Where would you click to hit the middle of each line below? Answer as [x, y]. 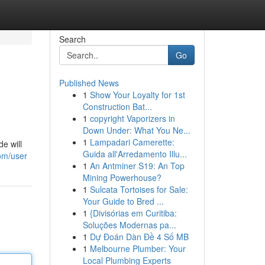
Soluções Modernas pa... [129, 225]
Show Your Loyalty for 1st [137, 95]
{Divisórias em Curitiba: [133, 213]
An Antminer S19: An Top [137, 166]
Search [72, 39]
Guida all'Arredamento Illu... [135, 154]
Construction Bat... [117, 106]
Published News [89, 83]
